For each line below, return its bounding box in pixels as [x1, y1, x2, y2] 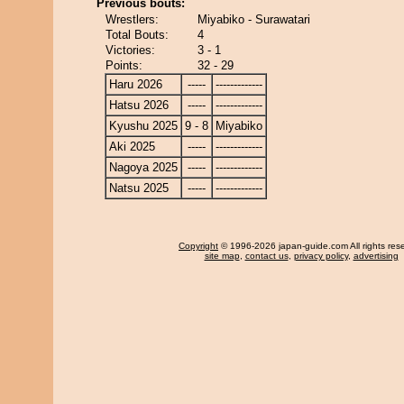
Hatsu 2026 [109, 98, 169, 112]
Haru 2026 [109, 78, 162, 91]
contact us [244, 251, 289, 261]
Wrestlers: [106, 13, 159, 26]
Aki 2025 [109, 140, 155, 153]
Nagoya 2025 [109, 161, 178, 174]
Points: [106, 59, 142, 72]
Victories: [106, 43, 155, 57]
